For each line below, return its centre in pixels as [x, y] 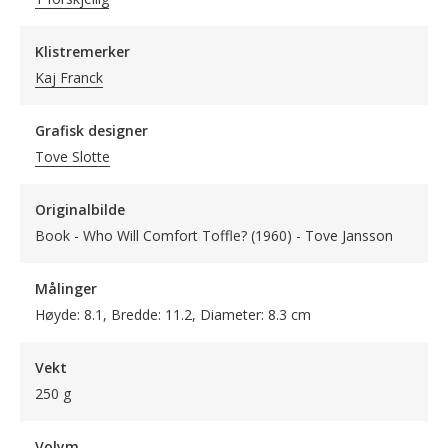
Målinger [66, 288]
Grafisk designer [91, 130]
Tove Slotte [72, 156]
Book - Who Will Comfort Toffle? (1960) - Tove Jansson [214, 235]
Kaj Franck [69, 77]
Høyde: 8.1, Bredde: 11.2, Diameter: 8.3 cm [173, 314]
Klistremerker [82, 51]
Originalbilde [80, 209]
